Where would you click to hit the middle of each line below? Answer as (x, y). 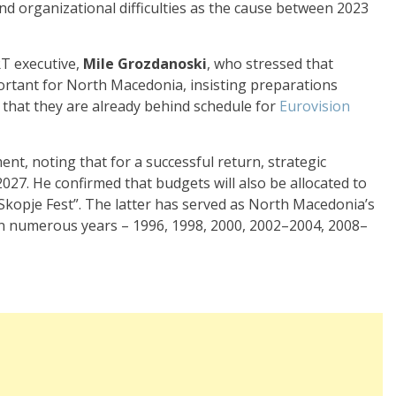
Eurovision (315, 106)
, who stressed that (270, 64)
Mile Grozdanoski (145, 64)
